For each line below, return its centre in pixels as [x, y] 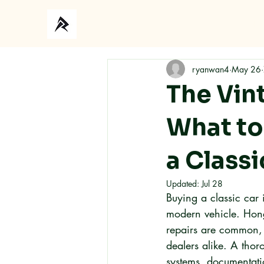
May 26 [246, 69]
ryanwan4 [211, 69]
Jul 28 [212, 184]
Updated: [184, 184]
